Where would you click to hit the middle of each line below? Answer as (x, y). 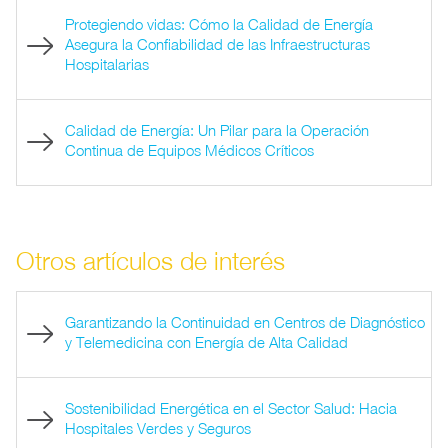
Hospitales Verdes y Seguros (157, 427)
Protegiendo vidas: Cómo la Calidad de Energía (218, 23)
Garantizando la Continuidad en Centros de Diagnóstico (244, 321)
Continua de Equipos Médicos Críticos (189, 149)
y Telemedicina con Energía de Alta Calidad (206, 341)
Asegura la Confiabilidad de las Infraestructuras (217, 43)
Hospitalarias (106, 63)
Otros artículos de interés (150, 260)
